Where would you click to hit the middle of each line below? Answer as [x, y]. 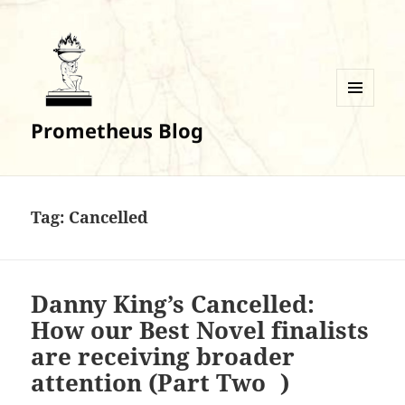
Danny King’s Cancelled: [173, 304]
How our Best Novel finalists [200, 330]
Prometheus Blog [118, 131]
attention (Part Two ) [160, 383]
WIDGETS [362, 144]
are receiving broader [163, 357]
